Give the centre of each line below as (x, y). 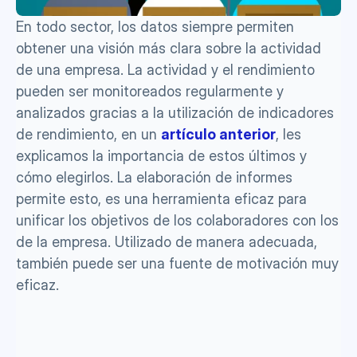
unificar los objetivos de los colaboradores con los (177, 220)
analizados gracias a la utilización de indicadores (175, 113)
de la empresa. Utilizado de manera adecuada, (167, 242)
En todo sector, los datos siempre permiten (155, 27)
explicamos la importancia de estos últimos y (161, 156)
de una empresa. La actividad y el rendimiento (165, 70)
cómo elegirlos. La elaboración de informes (154, 177)
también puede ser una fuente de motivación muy (177, 263)
